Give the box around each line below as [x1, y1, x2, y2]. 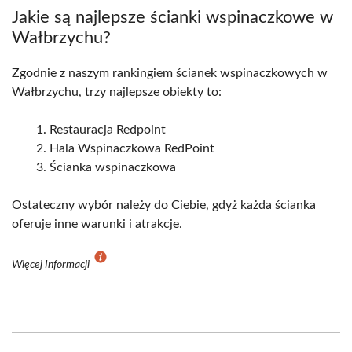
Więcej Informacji [12, 259, 92, 271]
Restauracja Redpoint [49, 123, 166, 137]
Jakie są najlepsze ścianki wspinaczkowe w [12, 9, 333, 27]
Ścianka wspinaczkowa [49, 161, 176, 174]
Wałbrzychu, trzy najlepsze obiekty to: [12, 86, 222, 99]
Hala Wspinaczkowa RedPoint [49, 142, 214, 156]
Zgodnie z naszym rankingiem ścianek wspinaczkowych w [12, 67, 328, 80]
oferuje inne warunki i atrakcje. [12, 218, 182, 231]
